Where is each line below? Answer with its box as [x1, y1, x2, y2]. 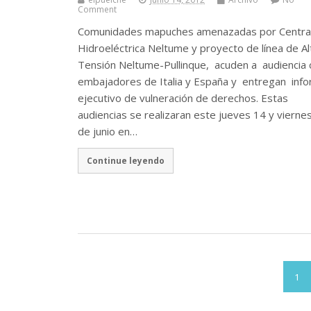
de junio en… [78, 124, 137, 138]
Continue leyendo [86, 155, 165, 167]
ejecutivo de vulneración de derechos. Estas [78, 90, 288, 105]
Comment [78, 3, 117, 15]
